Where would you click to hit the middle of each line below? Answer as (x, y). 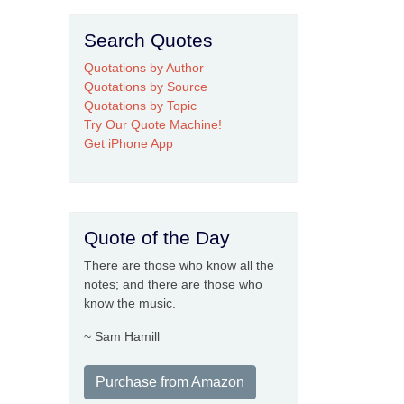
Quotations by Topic (140, 106)
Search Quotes (148, 40)
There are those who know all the (179, 265)
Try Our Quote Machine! (153, 124)
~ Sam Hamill (122, 336)
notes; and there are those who (173, 284)
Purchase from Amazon (170, 382)
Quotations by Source (146, 87)
